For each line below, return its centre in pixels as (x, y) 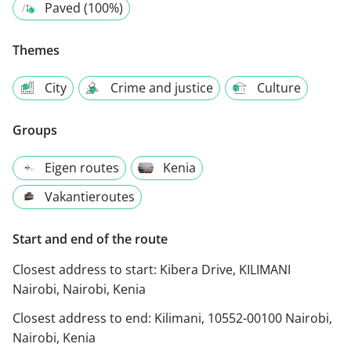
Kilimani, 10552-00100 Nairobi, (243, 318)
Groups (35, 130)
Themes (36, 51)
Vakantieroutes (90, 197)
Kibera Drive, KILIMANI (225, 270)
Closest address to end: (83, 318)
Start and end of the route (90, 239)
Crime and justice (162, 88)
